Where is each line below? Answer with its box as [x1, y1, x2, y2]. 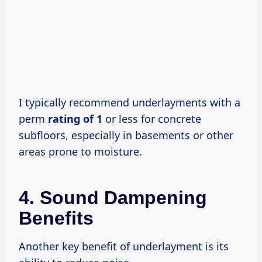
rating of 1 [48, 111, 102, 126]
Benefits [19, 207, 94, 229]
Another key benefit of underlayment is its [19, 239, 229, 253]
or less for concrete [102, 111, 201, 126]
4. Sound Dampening [19, 187, 207, 208]
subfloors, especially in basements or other [19, 127, 233, 142]
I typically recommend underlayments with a [19, 95, 240, 109]
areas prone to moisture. [19, 144, 142, 158]
